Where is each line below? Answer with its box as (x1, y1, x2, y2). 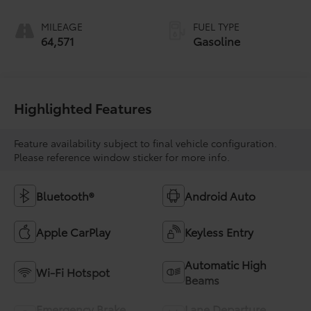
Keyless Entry (185, 223, 253, 239)
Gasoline (193, 32, 240, 49)
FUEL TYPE (193, 19, 239, 33)
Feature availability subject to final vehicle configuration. (14, 135, 278, 150)
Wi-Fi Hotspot (36, 263, 110, 280)
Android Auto (185, 187, 255, 203)
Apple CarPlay (36, 223, 111, 239)
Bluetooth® (36, 187, 94, 203)
